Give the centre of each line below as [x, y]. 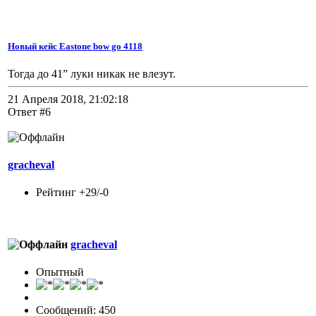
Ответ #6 [29, 111]
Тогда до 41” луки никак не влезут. [92, 73]
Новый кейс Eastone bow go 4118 [75, 46]
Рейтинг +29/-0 [72, 193]
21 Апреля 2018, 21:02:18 [68, 99]
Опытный [60, 272]
